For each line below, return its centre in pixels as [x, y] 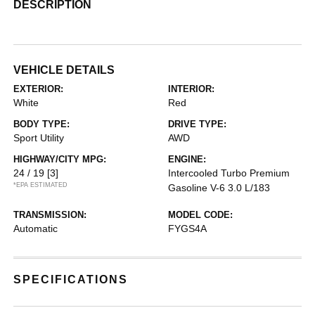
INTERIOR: [191, 89]
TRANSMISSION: [50, 214]
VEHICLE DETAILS [64, 70]
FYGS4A [187, 228]
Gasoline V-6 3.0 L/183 [219, 187]
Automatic [36, 228]
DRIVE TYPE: [197, 124]
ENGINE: [187, 159]
